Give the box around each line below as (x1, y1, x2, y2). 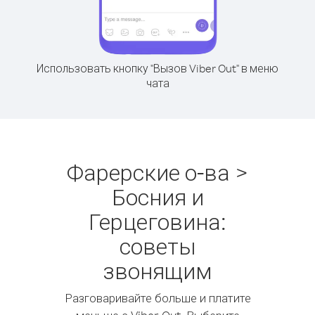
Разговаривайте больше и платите (64, 290, 251, 305)
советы (119, 231, 196, 260)
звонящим (103, 256, 212, 285)
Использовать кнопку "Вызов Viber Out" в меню (37, 61, 278, 75)
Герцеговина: (89, 207, 226, 236)
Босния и (111, 182, 204, 211)
